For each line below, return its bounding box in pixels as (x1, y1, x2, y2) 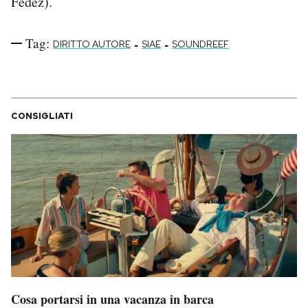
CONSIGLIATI (11, 110, 73, 122)
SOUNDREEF (172, 38, 229, 51)
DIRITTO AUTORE (53, 38, 131, 51)
